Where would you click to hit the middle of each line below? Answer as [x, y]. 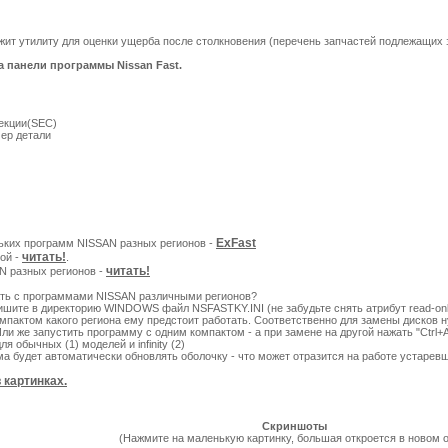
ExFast [236, 243]
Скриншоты [294, 426]
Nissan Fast [148, 64]
